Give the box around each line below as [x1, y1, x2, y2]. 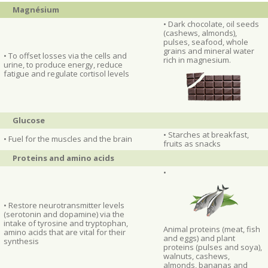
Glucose [13, 115, 45, 126]
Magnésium [13, 4, 60, 15]
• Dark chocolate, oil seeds [163, 19, 260, 29]
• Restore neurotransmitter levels [4, 200, 125, 211]
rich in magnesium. [163, 54, 232, 65]
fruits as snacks [163, 138, 221, 149]
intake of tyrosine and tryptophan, [4, 218, 129, 229]
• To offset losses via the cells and [4, 50, 127, 61]
